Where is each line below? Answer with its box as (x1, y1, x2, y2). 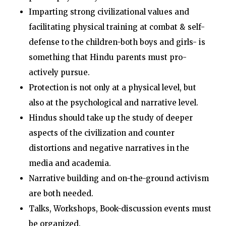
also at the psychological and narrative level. (28, 98, 198, 107)
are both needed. (28, 189, 93, 198)
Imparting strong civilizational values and (28, 7, 189, 17)
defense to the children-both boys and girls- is (28, 37, 205, 47)
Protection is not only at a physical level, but (28, 83, 196, 92)
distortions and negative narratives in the (28, 143, 189, 153)
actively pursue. (28, 68, 90, 77)
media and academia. (28, 158, 111, 168)
